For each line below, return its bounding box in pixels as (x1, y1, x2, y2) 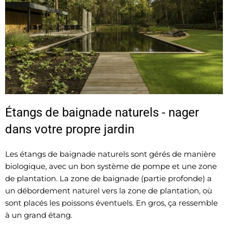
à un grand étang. (5, 210, 72, 220)
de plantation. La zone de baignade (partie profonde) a (5, 174, 212, 184)
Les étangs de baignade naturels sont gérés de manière (5, 149, 216, 159)
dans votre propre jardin (5, 122, 134, 137)
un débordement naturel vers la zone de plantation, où (5, 186, 212, 196)
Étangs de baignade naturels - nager (5, 105, 199, 120)
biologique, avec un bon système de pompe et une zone (5, 161, 217, 172)
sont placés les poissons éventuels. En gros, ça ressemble (5, 198, 218, 208)
